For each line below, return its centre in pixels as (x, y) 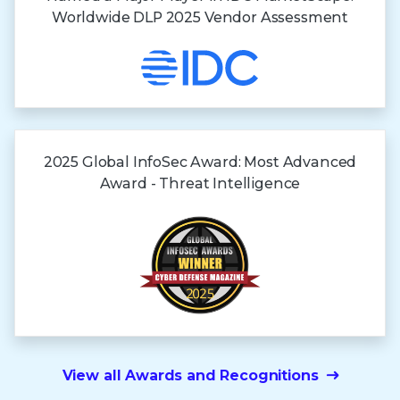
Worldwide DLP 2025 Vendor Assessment (200, 17)
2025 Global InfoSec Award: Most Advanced (200, 162)
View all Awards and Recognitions (190, 375)
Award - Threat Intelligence (200, 183)
